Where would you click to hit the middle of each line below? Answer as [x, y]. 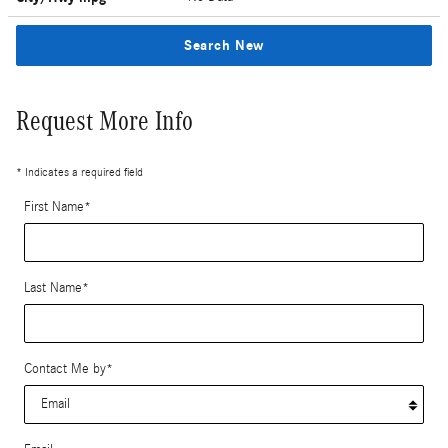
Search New [224, 45]
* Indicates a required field [79, 171]
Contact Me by [65, 368]
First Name [54, 206]
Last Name [53, 287]
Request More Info [104, 120]
